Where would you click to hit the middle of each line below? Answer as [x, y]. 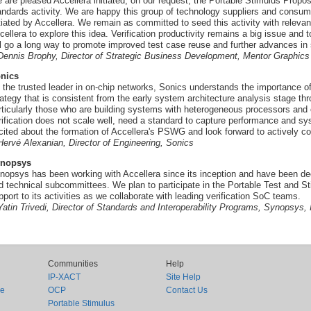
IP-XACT [64, 277]
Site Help [183, 277]
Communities [73, 264]
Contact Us [186, 290]
